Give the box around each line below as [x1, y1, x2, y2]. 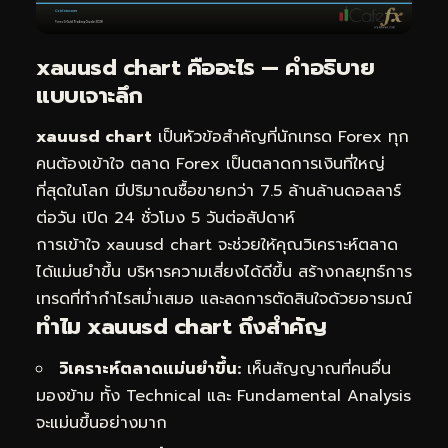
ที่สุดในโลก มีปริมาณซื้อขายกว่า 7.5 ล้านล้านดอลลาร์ [36, 179, 401, 204]
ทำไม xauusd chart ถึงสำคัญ [36, 310, 326, 344]
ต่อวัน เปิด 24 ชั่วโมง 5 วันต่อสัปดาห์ [36, 206, 295, 231]
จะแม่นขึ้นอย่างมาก [36, 410, 167, 435]
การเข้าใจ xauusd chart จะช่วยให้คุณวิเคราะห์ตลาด [36, 233, 398, 258]
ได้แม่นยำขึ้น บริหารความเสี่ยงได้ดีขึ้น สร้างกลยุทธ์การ [36, 260, 412, 285]
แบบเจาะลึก [36, 78, 143, 112]
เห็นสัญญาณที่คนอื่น [241, 356, 391, 381]
